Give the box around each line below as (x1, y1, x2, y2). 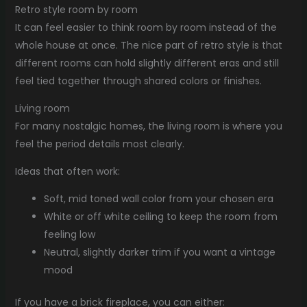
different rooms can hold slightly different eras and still (14, 56, 279, 71)
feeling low (43, 228, 95, 242)
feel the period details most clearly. (14, 137, 184, 151)
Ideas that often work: (14, 164, 120, 179)
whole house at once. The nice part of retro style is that (14, 38, 282, 53)
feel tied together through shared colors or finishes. (14, 74, 262, 88)
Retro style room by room (14, 3, 138, 17)
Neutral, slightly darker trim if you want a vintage (43, 245, 275, 260)
